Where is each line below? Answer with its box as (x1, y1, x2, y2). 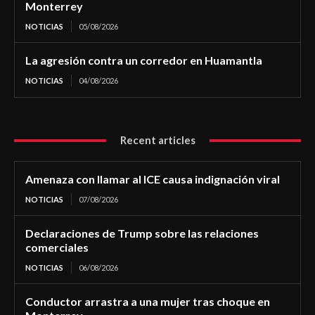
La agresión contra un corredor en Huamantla (25, 53, 262, 67)
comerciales (25, 240, 89, 255)
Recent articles (120, 134, 195, 147)
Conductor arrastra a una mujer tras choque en (25, 295, 270, 309)
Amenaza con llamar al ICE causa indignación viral (25, 172, 280, 186)
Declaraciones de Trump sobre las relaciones (25, 226, 259, 240)
